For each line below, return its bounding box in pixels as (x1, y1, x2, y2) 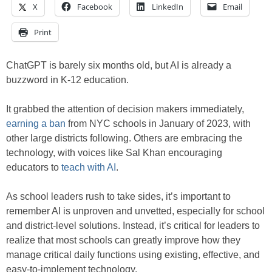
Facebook (77, 1, 112, 13)
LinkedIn (152, 1, 183, 13)
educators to (6, 162, 61, 173)
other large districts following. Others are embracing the (6, 133, 242, 144)
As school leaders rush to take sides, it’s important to (6, 191, 231, 202)
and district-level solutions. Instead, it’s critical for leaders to (6, 220, 260, 231)
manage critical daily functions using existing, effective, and (6, 250, 260, 260)
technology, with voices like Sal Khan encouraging (6, 148, 222, 158)
